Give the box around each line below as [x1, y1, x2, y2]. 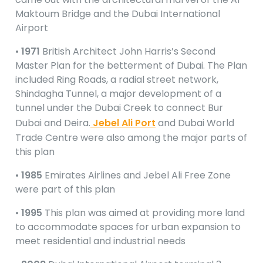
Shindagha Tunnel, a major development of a [15, 87, 221, 101]
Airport [15, 21, 48, 35]
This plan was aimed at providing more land [42, 206, 245, 220]
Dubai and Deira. [15, 116, 90, 130]
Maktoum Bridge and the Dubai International [15, 7, 220, 21]
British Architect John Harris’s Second [40, 45, 215, 59]
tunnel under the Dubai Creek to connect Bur [15, 101, 223, 115]
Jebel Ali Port [90, 116, 156, 130]
